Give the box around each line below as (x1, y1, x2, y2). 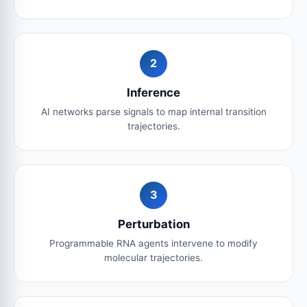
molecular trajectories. (104, 251, 203, 263)
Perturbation (117, 217, 190, 231)
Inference (127, 85, 180, 99)
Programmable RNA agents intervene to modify (49, 237, 258, 249)
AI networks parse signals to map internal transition (40, 106, 267, 117)
